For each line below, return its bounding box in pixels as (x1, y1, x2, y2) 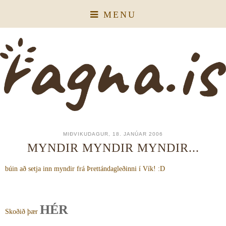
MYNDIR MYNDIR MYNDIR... (27, 140, 199, 154)
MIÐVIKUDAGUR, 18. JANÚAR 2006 (63, 131, 163, 137)
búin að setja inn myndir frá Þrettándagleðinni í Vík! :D (5, 164, 165, 173)
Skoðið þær (5, 207, 40, 216)
